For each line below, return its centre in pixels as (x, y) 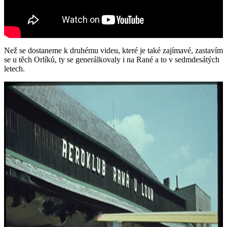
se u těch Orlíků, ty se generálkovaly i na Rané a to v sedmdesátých (112, 59)
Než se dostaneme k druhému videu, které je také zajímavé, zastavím (113, 50)
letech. (14, 68)
